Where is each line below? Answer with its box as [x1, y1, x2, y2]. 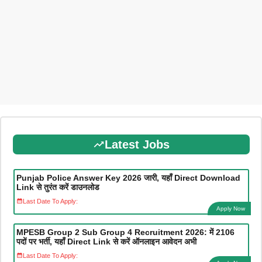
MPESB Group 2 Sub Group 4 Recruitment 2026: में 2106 [16, 227, 235, 237]
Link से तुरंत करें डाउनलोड [16, 182, 99, 192]
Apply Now [216, 205, 245, 212]
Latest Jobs [104, 138, 170, 151]
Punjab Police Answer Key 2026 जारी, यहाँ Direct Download [16, 173, 240, 183]
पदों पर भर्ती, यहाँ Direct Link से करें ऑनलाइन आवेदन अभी [16, 237, 196, 247]
